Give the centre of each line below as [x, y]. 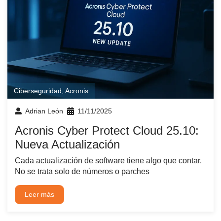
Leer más [39, 194]
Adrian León [44, 111]
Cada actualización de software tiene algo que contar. [108, 161]
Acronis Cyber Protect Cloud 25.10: [107, 131]
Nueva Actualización [67, 145]
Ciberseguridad [38, 91]
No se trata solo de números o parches [82, 172]
